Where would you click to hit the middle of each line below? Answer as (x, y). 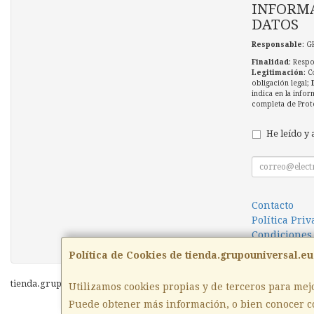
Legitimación (277, 73)
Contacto (272, 206)
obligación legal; (281, 83)
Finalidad (270, 62)
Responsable (277, 45)
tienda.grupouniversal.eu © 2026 (81, 284)
